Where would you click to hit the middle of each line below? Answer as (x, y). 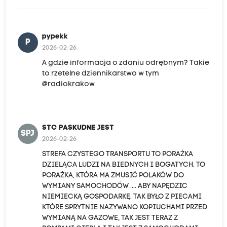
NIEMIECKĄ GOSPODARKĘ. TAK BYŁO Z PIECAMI (122, 197)
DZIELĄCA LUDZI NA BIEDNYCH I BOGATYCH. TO (123, 165)
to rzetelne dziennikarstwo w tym (100, 73)
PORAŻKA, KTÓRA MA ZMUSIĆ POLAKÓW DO (113, 175)
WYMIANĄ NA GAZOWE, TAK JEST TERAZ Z (110, 218)
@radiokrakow (68, 84)
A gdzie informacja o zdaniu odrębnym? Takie (125, 63)
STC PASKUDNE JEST (78, 128)
